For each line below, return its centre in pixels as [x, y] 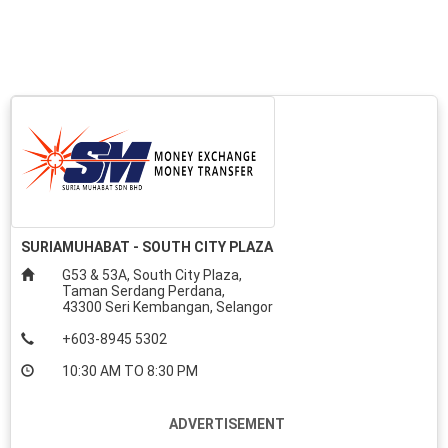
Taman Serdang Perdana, [143, 291]
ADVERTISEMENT [226, 424]
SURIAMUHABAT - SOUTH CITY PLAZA [147, 247]
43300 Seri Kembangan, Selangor [167, 307]
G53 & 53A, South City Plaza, [151, 275]
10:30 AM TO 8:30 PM [129, 371]
